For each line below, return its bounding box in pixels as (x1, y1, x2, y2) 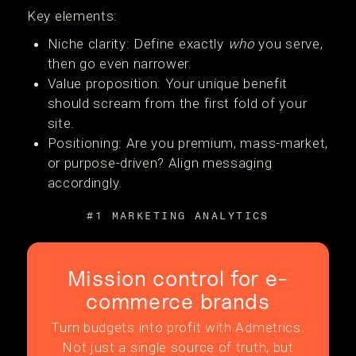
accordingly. (47, 175, 122, 191)
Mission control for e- (67, 265, 289, 291)
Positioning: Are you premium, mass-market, (47, 135, 328, 151)
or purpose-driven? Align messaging (47, 155, 273, 171)
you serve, (254, 36, 323, 52)
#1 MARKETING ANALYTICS (87, 210, 269, 222)
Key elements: (27, 8, 118, 24)
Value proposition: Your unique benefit (47, 75, 288, 91)
